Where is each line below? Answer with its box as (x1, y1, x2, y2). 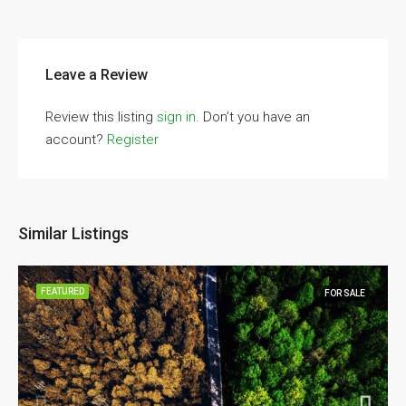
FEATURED (41, 286, 84, 297)
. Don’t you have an (196, 109, 310, 126)
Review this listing (45, 109, 157, 126)
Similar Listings (18, 224, 129, 244)
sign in (157, 109, 196, 126)
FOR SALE (324, 288, 365, 299)
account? (45, 131, 107, 149)
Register (107, 131, 159, 149)
